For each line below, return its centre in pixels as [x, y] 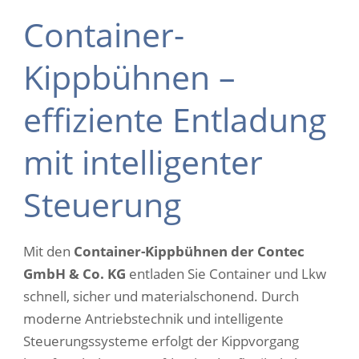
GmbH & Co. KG [75, 274]
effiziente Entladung [175, 119]
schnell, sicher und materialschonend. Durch [161, 296]
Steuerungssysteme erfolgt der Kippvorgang [161, 341]
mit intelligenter [143, 162]
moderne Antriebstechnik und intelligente [153, 319]
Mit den [48, 251]
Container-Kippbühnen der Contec [189, 251]
